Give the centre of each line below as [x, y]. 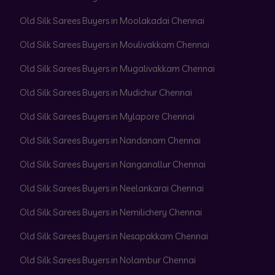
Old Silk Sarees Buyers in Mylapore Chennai [107, 116]
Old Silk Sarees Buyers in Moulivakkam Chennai [114, 45]
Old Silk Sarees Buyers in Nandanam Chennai [110, 140]
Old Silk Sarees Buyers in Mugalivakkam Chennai [117, 68]
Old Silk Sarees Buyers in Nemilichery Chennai [111, 212]
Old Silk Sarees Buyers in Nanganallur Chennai [113, 164]
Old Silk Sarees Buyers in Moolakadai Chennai [112, 21]
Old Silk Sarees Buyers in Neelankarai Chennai [112, 188]
